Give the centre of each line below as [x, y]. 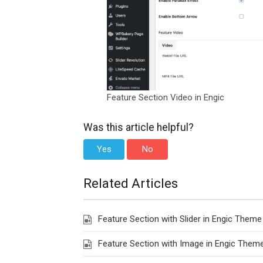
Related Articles [131, 183]
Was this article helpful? [139, 128]
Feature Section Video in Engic [166, 98]
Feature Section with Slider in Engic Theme [180, 219]
